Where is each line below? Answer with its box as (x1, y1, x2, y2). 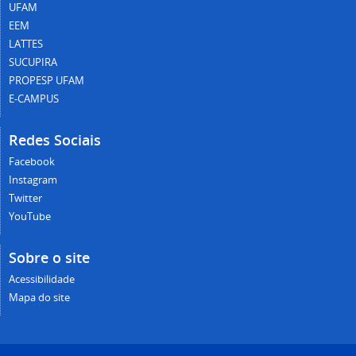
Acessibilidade (9, 273, 75, 287)
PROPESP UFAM (9, 74, 84, 88)
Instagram (9, 173, 57, 188)
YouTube (9, 210, 51, 224)
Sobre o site (9, 248, 90, 268)
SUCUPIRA (9, 56, 57, 70)
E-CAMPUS (9, 92, 59, 106)
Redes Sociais (9, 130, 101, 150)
